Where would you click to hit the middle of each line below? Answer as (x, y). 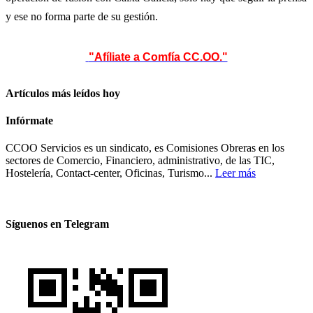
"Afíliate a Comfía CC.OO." (158, 57)
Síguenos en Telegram (57, 224)
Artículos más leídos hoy (63, 93)
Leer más (235, 173)
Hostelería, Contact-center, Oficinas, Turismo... (110, 173)
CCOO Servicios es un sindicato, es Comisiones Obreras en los (145, 148)
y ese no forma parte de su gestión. (82, 16)
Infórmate (29, 120)
